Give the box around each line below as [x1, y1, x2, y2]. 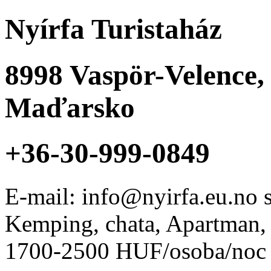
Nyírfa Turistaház [5, 13, 222, 45]
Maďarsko [5, 91, 135, 123]
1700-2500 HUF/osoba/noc [5, 237, 266, 264]
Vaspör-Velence [70, 59, 257, 91]
